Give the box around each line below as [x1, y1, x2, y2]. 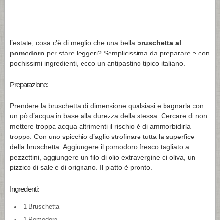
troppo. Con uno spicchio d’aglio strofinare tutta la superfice [10, 132, 194, 140]
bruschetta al [137, 38, 181, 47]
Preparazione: [10, 80, 48, 89]
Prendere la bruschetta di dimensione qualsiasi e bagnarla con [10, 101, 204, 110]
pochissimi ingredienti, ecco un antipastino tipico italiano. [10, 59, 185, 67]
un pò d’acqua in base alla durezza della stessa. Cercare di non [10, 111, 207, 120]
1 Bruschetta [23, 203, 59, 210]
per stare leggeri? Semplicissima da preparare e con [45, 49, 210, 57]
